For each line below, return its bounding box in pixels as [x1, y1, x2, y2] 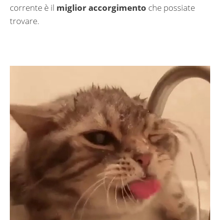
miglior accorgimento [56, 1, 146, 13]
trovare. [10, 15, 39, 27]
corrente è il [10, 1, 56, 13]
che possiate [146, 1, 195, 13]
